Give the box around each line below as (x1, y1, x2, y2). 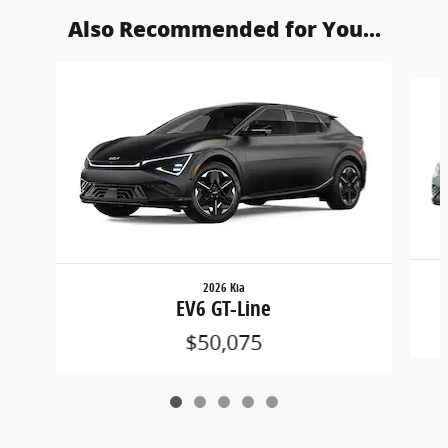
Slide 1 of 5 (7, 63, 81, 83)
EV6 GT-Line (176, 294, 272, 323)
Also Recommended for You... (67, 17, 381, 43)
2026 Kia (202, 279, 245, 297)
